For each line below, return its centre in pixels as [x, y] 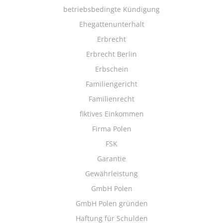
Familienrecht [111, 99]
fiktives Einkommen [111, 114]
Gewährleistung [111, 173]
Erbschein [111, 69]
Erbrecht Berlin [111, 54]
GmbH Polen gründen [111, 203]
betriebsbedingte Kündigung [111, 9]
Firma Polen [111, 129]
